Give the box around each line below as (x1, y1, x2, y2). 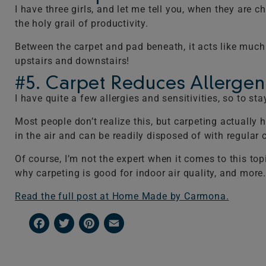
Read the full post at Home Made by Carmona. (15, 190, 229, 202)
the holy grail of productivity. (15, 17, 148, 29)
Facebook (49, 217, 94, 229)
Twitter (74, 217, 107, 229)
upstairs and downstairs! (15, 55, 130, 66)
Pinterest (99, 217, 141, 229)
